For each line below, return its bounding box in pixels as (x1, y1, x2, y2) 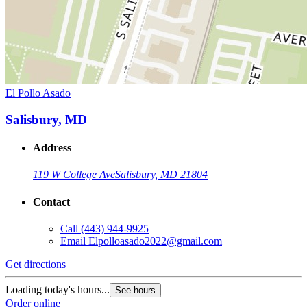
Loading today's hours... (5, 283, 110, 295)
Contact (33, 195, 70, 208)
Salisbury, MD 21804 (115, 169, 208, 181)
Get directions (5, 258, 66, 270)
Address (33, 142, 71, 154)
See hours (115, 284, 156, 295)
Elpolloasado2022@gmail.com (88, 234, 222, 247)
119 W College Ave (33, 169, 115, 181)
